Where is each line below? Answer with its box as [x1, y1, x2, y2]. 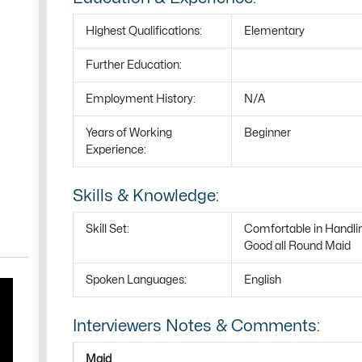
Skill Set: [86, 224, 129, 234]
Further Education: [86, 60, 182, 70]
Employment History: [86, 94, 196, 104]
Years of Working [86, 128, 172, 138]
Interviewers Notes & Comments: [73, 318, 320, 334]
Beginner [244, 128, 291, 138]
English [244, 275, 281, 285]
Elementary [244, 26, 305, 36]
